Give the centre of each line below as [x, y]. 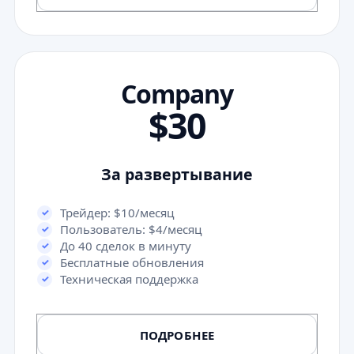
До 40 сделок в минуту [126, 245]
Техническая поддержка [129, 279]
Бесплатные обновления [132, 262]
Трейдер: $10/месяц [117, 212]
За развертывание [177, 174]
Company [177, 93]
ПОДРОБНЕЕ [177, 335]
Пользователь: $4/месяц [131, 229]
